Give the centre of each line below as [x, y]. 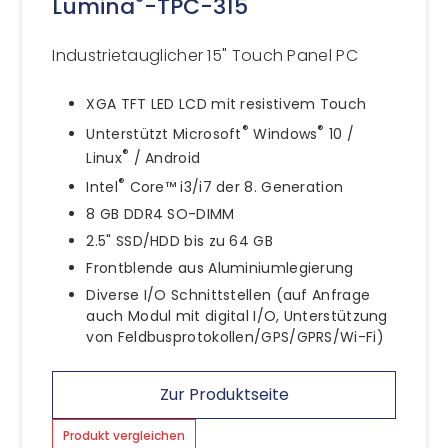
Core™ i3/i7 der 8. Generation [234, 186]
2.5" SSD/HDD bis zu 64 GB [179, 240]
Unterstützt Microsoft [164, 133]
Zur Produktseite [224, 394]
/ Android [165, 157]
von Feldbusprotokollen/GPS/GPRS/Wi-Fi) [235, 336]
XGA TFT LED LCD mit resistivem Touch [226, 103]
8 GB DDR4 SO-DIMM [160, 213]
